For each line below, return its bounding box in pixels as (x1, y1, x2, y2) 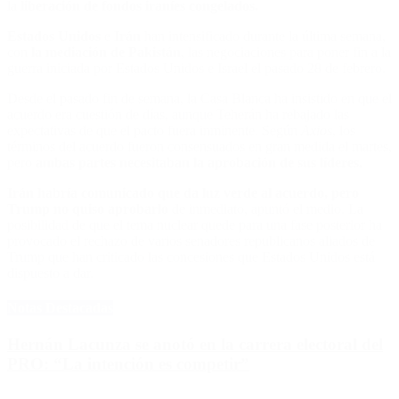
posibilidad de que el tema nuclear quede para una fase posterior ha (7, 216, 382, 232)
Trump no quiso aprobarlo (7, 200, 168, 216)
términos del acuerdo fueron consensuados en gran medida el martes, (7, 138, 392, 154)
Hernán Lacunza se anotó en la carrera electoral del (7, 335, 383, 354)
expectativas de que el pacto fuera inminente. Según (7, 122, 301, 138)
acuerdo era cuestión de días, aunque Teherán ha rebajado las (7, 106, 349, 122)
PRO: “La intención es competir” (7, 354, 249, 374)
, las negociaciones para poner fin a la (181, 44, 391, 60)
